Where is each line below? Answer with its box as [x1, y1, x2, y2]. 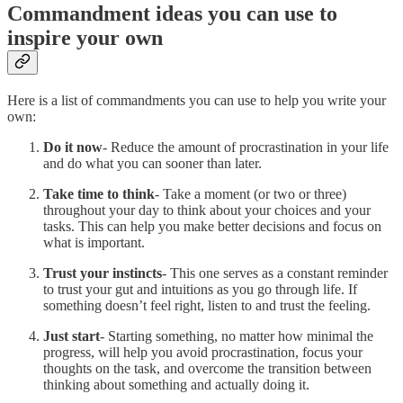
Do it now [43, 139, 103, 156]
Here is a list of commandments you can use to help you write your [7, 93, 386, 109]
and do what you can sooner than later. [43, 156, 262, 172]
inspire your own [7, 26, 163, 50]
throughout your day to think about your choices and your [43, 202, 371, 219]
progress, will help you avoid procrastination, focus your [43, 345, 363, 361]
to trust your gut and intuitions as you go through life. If [43, 282, 357, 298]
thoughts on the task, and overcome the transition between [43, 361, 372, 377]
